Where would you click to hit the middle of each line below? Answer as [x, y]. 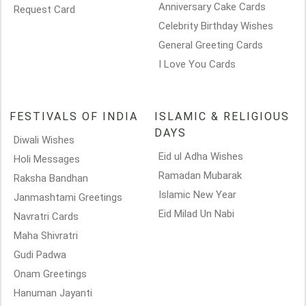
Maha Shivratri [46, 236]
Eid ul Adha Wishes [201, 156]
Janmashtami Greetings [68, 197]
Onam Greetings [50, 274]
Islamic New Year [197, 195]
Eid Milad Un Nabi [196, 214]
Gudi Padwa [40, 255]
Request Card [44, 10]
